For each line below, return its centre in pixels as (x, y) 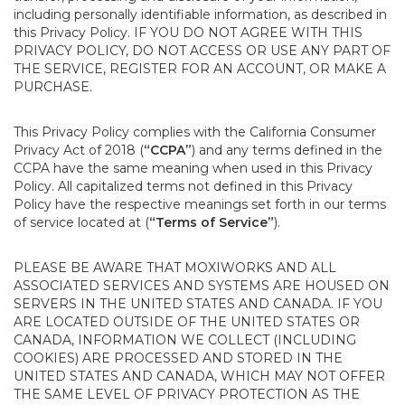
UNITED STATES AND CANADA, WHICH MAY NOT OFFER (199, 376)
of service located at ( (81, 222)
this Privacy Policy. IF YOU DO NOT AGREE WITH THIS (188, 33)
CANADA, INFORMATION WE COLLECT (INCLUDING (185, 340)
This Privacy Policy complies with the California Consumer (195, 132)
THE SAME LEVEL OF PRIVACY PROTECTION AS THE (187, 394)
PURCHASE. (53, 87)
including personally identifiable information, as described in (200, 14)
